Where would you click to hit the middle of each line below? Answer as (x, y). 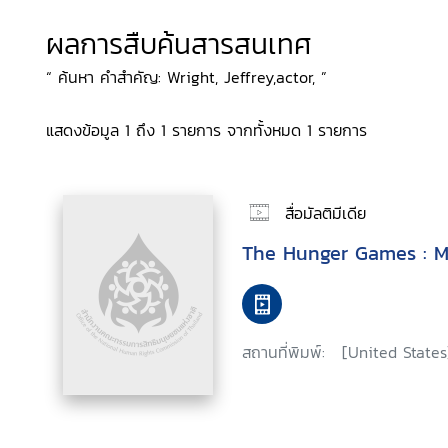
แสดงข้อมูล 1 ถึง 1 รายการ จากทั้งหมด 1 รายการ (206, 130)
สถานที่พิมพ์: (283, 352)
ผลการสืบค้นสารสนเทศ (179, 44)
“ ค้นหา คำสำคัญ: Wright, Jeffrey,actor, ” (186, 77)
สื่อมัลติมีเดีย (325, 212)
